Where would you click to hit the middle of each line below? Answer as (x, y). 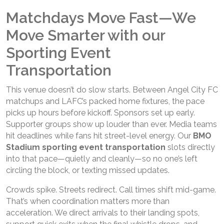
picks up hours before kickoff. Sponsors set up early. (100, 112)
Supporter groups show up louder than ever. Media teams (111, 124)
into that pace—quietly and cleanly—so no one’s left (102, 158)
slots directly (190, 147)
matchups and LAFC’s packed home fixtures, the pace (105, 101)
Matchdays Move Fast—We (101, 17)
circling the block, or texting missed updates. (88, 170)
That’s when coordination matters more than (88, 201)
